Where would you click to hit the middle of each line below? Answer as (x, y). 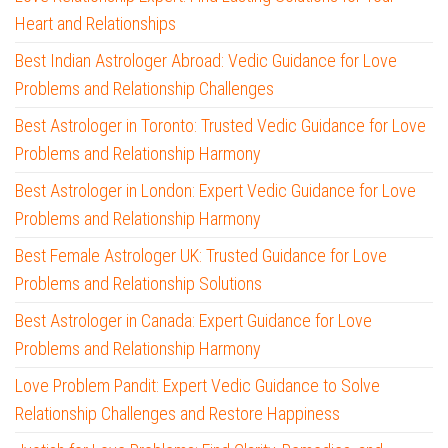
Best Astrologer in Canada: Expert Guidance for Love (193, 321)
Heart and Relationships (95, 24)
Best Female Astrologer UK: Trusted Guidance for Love (201, 256)
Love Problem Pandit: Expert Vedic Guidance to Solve (197, 386)
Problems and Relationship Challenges (144, 89)
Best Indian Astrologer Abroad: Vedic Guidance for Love (206, 61)
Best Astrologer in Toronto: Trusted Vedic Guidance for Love (220, 126)
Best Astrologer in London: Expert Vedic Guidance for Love (215, 191)
